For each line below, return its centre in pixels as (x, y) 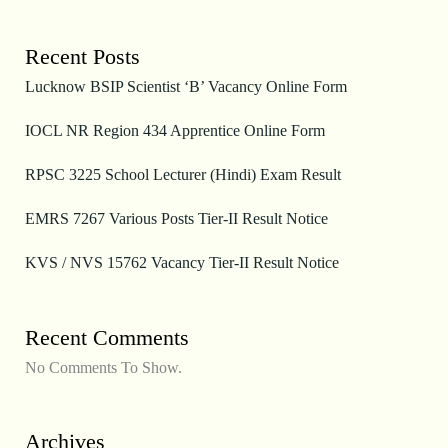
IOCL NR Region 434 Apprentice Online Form (174, 130)
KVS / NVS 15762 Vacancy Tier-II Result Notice (181, 262)
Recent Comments (106, 337)
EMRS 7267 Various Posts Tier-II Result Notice (176, 218)
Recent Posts (82, 56)
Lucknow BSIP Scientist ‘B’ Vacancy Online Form (185, 86)
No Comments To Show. (103, 367)
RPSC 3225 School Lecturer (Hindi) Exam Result (182, 174)
